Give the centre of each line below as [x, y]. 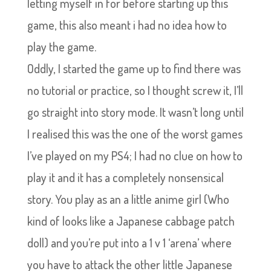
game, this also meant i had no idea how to [127, 25]
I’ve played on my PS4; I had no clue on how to [135, 155]
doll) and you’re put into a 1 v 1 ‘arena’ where [129, 243]
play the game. [61, 47]
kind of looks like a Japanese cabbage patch [131, 221]
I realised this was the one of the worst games [135, 134]
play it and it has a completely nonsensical [125, 177]
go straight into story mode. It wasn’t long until [135, 112]
